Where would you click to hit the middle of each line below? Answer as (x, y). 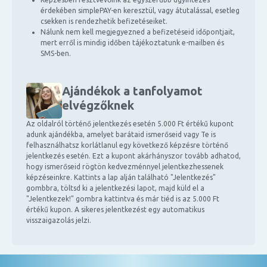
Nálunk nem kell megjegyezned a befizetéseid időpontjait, (138, 32)
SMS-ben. (56, 53)
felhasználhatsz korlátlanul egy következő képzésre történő (127, 145)
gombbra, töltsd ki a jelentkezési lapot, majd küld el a (115, 188)
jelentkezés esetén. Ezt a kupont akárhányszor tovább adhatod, (133, 156)
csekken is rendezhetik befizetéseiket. (104, 21)
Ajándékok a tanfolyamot (132, 91)
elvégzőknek (98, 105)
